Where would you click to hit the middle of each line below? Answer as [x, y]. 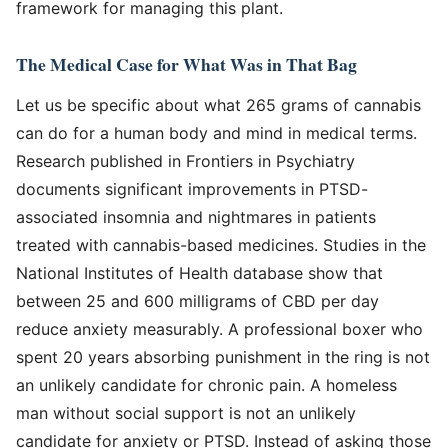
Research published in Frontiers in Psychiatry [185, 160]
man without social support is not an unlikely [186, 412]
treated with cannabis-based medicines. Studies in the [221, 244]
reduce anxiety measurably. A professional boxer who [219, 328]
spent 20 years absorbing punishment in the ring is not [223, 356]
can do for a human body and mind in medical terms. [216, 132]
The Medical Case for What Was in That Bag [186, 63]
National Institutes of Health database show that [199, 272]
